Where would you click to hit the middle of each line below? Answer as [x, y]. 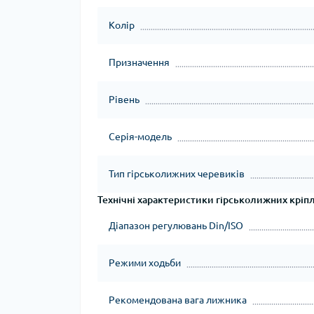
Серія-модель [140, 137]
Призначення [139, 62]
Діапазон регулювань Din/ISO [176, 226]
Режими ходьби [145, 263]
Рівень [124, 100]
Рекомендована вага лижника [178, 300]
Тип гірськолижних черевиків [177, 174]
